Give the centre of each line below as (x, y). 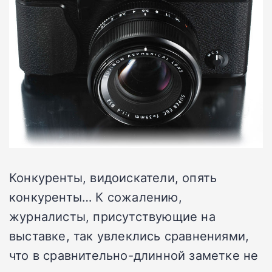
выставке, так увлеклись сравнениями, (129, 236)
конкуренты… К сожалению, (96, 197)
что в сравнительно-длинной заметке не (134, 255)
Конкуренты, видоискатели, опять (113, 178)
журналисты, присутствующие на (112, 216)
